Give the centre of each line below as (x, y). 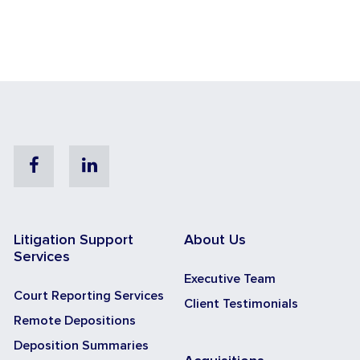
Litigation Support (74, 241)
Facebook (77, 164)
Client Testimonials (241, 304)
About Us (215, 241)
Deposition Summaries (81, 346)
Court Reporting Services (89, 296)
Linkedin (129, 164)
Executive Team (230, 279)
